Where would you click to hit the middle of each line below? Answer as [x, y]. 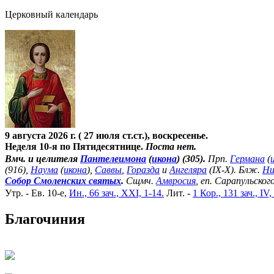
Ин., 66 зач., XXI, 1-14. [117, 193]
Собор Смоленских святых [63, 180]
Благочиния [45, 219]
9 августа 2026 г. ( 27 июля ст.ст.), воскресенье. [106, 135]
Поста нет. [171, 146]
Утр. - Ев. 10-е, [37, 193]
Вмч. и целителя [43, 158]
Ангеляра [188, 169]
